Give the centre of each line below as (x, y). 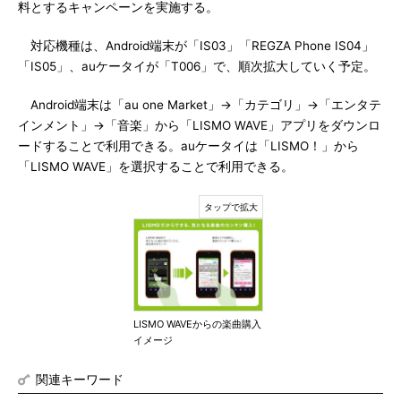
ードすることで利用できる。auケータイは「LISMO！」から (188, 146)
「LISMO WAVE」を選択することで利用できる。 (156, 166)
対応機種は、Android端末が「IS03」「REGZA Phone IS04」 (196, 46)
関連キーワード (80, 379)
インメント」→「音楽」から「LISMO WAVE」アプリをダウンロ (199, 125)
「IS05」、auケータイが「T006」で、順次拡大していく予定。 (197, 66)
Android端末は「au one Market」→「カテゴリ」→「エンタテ (200, 105)
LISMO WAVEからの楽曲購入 (197, 324)
